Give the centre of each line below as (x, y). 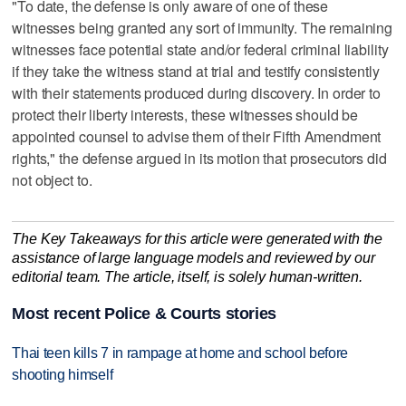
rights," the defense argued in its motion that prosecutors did (199, 158)
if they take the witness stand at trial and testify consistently (196, 71)
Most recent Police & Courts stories (145, 314)
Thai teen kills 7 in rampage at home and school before (180, 353)
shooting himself (63, 375)
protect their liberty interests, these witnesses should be (185, 114)
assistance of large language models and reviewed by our (193, 257)
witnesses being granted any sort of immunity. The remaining (203, 27)
